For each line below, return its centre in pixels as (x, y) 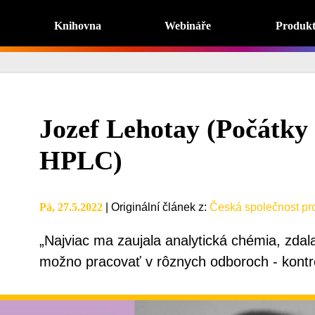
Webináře (188, 26)
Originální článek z (157, 207)
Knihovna (77, 26)
